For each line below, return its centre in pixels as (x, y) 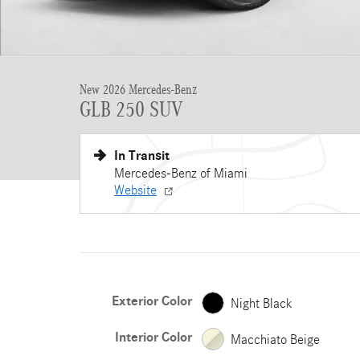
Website (135, 190)
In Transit (142, 156)
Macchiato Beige (275, 339)
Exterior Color (151, 301)
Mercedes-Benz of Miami (181, 173)
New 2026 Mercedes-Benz (138, 90)
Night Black (261, 303)
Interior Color (153, 337)
